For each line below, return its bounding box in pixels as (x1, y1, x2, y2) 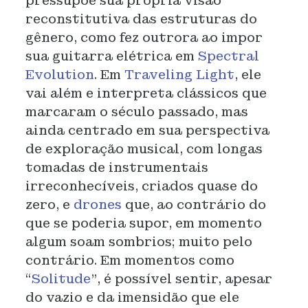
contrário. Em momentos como (25, 252, 234, 268)
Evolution (25, 67, 94, 82)
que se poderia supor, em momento (25, 215, 262, 231)
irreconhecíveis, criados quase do (25, 178, 258, 194)
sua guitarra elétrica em (25, 48, 198, 64)
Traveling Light (124, 67, 234, 82)
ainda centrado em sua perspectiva (25, 122, 269, 138)
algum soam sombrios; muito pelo (25, 234, 252, 250)
